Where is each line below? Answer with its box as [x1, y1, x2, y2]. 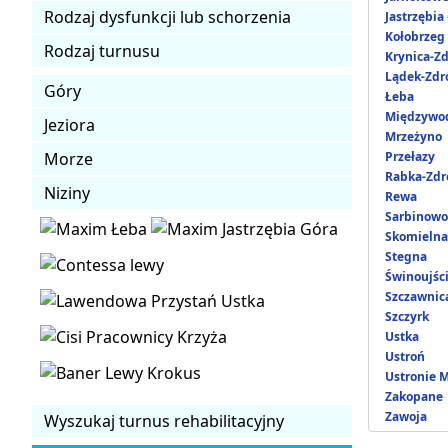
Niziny [44, 181, 90, 204]
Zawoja [385, 407, 427, 425]
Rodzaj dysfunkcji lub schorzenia [44, 5, 291, 28]
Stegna [385, 247, 427, 265]
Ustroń [385, 347, 425, 365]
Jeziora [44, 113, 95, 136]
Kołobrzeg [385, 27, 445, 45]
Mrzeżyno [385, 127, 442, 145]
